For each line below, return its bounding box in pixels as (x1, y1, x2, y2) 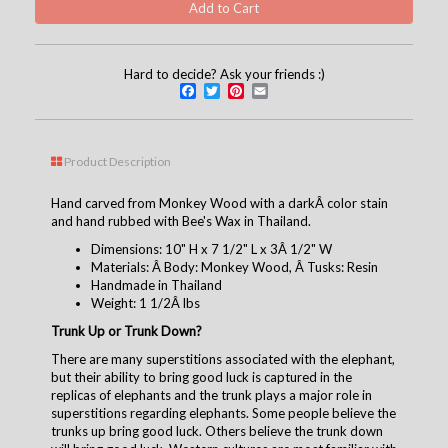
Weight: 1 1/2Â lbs (91, 294, 200, 311)
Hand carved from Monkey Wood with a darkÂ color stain (51, 194, 388, 211)
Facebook (196, 77, 286, 103)
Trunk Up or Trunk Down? (51, 322, 202, 339)
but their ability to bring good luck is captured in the (51, 368, 352, 385)
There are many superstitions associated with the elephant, (51, 350, 395, 367)
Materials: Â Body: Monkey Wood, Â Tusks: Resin (91, 258, 378, 275)
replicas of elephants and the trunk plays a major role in (51, 386, 372, 403)
